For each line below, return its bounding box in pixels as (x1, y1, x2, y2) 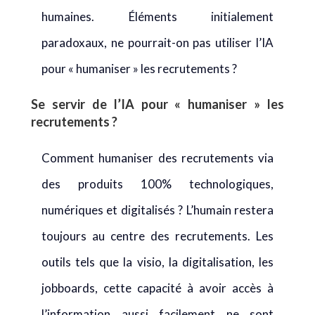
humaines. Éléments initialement (41, 9, 274, 24)
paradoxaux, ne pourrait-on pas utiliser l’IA (41, 35, 274, 50)
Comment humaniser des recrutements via (41, 150, 274, 165)
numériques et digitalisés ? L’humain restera (41, 202, 274, 217)
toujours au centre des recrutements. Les (41, 229, 274, 243)
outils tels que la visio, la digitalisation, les (41, 255, 274, 269)
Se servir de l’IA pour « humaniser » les (31, 96, 284, 112)
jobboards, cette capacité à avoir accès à (41, 281, 274, 295)
